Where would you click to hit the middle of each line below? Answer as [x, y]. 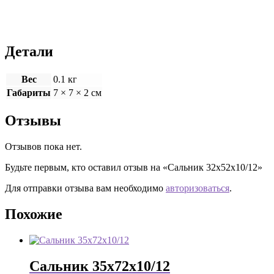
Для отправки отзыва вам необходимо [85, 188]
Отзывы [33, 121]
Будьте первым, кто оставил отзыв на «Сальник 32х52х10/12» [134, 167]
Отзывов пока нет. [43, 146]
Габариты [29, 93]
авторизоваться [198, 188]
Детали [29, 52]
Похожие [34, 214]
